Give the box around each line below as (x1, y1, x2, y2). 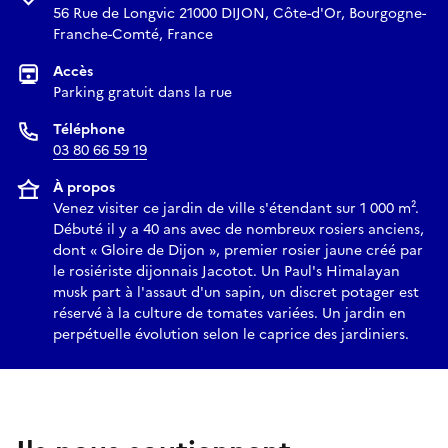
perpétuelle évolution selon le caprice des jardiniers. (53, 323, 409, 345)
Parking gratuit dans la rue (53, 81, 232, 103)
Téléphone (53, 118, 125, 140)
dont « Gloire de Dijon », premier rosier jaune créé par (53, 239, 423, 261)
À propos (53, 176, 115, 198)
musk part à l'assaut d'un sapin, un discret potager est (53, 281, 419, 303)
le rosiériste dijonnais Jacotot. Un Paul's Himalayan (53, 260, 400, 282)
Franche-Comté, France (53, 23, 213, 45)
